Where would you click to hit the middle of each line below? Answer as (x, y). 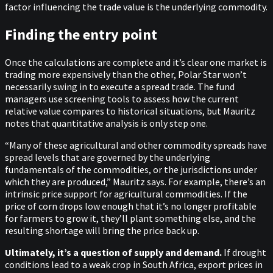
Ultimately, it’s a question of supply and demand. (113, 252)
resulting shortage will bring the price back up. (102, 230)
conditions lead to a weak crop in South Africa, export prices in (134, 264)
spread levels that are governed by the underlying (108, 157)
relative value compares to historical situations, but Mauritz (130, 111)
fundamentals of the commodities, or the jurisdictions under (131, 169)
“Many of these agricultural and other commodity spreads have (136, 145)
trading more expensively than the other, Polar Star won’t (126, 74)
